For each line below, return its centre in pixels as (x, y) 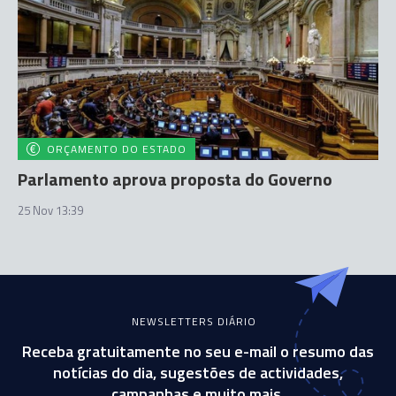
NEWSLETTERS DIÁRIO (194, 321)
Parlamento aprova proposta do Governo (175, 179)
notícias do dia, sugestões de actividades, (198, 373)
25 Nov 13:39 (50, 210)
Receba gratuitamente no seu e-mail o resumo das (198, 351)
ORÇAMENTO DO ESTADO (117, 149)
